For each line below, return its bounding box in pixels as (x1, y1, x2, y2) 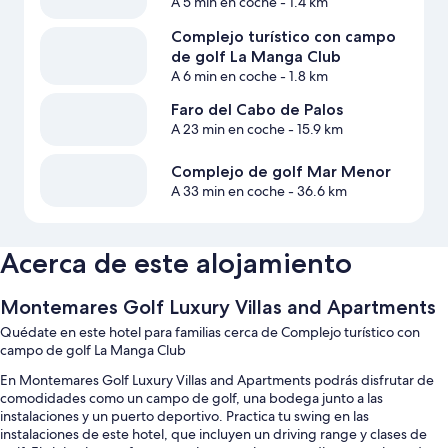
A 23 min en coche (170, 120, 285, 139)
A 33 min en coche (170, 181, 285, 200)
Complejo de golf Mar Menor (170, 161, 391, 181)
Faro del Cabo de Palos (170, 100, 343, 120)
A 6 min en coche (170, 66, 277, 85)
